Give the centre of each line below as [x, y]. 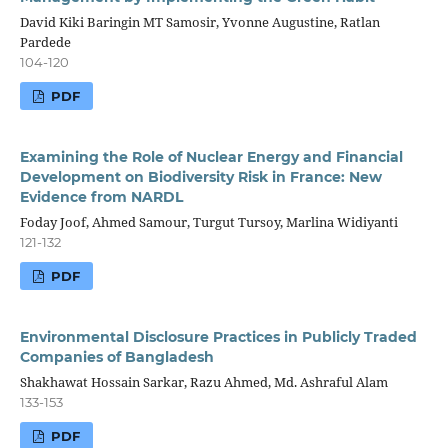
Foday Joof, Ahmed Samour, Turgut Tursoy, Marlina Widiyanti [208, 221]
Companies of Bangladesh [116, 356]
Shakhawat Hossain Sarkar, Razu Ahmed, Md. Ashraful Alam [203, 381]
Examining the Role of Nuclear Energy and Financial [211, 156]
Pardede [45, 41]
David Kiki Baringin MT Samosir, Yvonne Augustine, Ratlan [199, 21]
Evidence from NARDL [101, 196]
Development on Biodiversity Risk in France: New [200, 176]
